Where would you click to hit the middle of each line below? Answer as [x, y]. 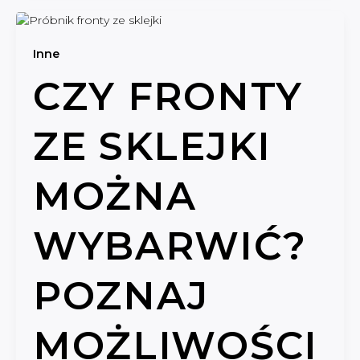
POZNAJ [121, 295]
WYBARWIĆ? [170, 245]
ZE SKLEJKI [152, 146]
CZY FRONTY [168, 96]
